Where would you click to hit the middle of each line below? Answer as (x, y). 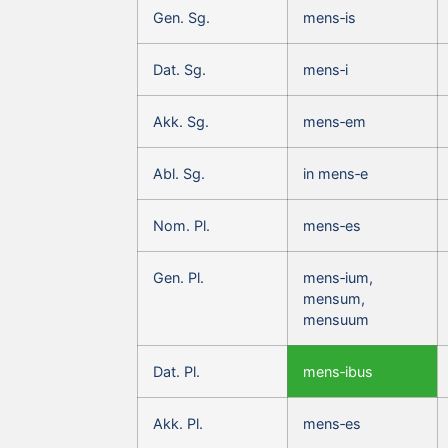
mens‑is (329, 17)
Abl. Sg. (179, 173)
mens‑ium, (338, 277)
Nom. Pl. (181, 225)
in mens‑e (335, 173)
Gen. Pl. (178, 277)
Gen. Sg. (181, 17)
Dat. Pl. (176, 371)
